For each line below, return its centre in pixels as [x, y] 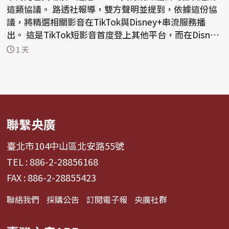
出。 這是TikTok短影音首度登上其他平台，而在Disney [17, 35]
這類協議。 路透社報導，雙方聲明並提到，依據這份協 [30, 9]
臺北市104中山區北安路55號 [66, 145]
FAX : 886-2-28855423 [52, 177]
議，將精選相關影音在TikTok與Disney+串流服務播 [106, 22]
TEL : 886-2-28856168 [53, 161]
